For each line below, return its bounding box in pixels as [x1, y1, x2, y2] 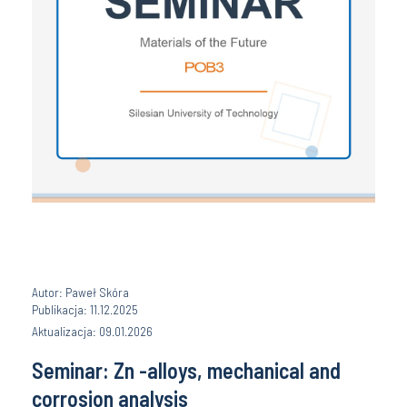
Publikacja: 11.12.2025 [32, 301, 138, 317]
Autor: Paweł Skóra [32, 283, 129, 300]
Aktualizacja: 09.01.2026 [32, 323, 153, 339]
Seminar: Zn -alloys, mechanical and [32, 356, 341, 383]
